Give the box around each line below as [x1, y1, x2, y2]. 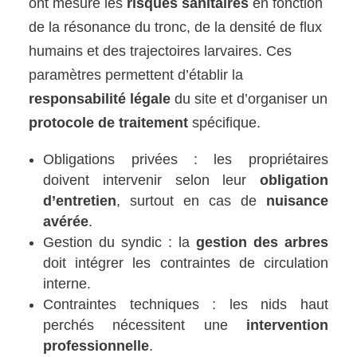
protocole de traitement [29, 114, 189, 131]
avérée [43, 213, 89, 229]
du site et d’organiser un [171, 90, 328, 107]
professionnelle [43, 337, 150, 354]
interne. [43, 275, 92, 292]
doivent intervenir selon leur [43, 171, 260, 188]
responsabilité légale [29, 90, 171, 107]
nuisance [265, 192, 328, 209]
